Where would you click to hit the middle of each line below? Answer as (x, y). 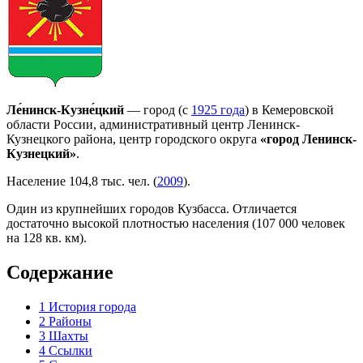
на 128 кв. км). (47, 237)
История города (92, 306)
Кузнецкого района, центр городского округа (133, 139)
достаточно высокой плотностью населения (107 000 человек (176, 223)
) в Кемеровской (289, 109)
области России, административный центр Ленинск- (153, 124)
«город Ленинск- (308, 139)
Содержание (60, 272)
